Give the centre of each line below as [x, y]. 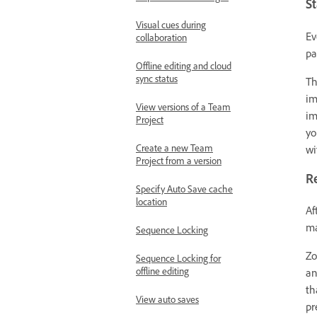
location [151, 204]
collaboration [161, 40]
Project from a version [179, 163]
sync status [157, 81]
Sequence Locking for [178, 260]
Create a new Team [174, 150]
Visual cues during [171, 27]
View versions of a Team [183, 109]
